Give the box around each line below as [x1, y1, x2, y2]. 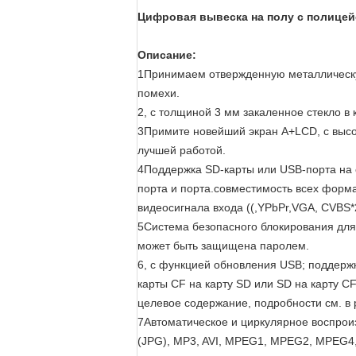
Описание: [137, 48, 196, 61]
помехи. [137, 87, 180, 99]
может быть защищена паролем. [137, 239, 309, 252]
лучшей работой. [137, 144, 226, 157]
